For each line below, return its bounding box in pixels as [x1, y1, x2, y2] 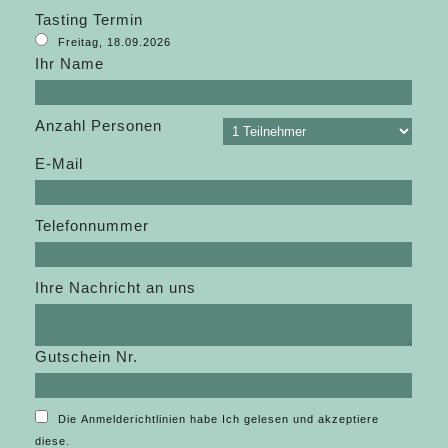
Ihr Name [35, 55, 105, 73]
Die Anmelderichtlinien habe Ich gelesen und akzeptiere [58, 413, 380, 426]
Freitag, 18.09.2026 [58, 36, 172, 49]
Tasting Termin [35, 11, 144, 29]
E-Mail [35, 155, 84, 173]
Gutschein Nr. [35, 348, 139, 366]
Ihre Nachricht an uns [35, 279, 197, 297]
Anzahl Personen [35, 117, 163, 135]
